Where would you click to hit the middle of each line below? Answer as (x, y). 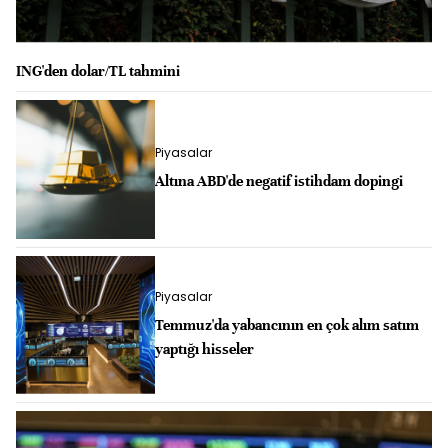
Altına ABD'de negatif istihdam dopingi (278, 181)
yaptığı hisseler (204, 348)
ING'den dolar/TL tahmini (98, 71)
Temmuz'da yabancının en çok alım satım (286, 324)
